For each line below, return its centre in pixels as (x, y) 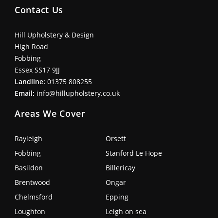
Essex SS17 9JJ (37, 70)
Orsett (116, 138)
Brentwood (32, 182)
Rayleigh (28, 138)
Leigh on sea (126, 211)
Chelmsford (34, 197)
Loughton (30, 211)
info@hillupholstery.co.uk (78, 93)
